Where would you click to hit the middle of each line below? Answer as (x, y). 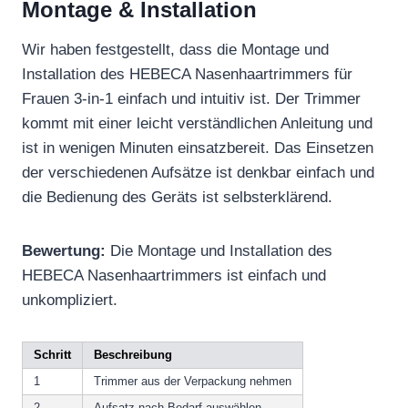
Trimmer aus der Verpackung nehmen (193, 382)
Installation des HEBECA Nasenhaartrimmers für (187, 75)
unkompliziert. (70, 301)
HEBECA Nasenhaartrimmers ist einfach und (174, 276)
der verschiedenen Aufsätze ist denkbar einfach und (198, 173)
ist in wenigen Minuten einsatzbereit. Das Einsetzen (198, 148)
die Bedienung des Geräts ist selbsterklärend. (177, 198)
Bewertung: (64, 251)
